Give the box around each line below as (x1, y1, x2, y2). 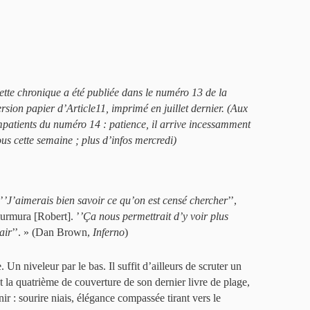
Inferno (93, 226, 125, 238)
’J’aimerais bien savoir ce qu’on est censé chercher (3, 194, 228, 206)
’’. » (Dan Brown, (12, 226, 93, 238)
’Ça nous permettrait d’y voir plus (80, 210, 228, 222)
